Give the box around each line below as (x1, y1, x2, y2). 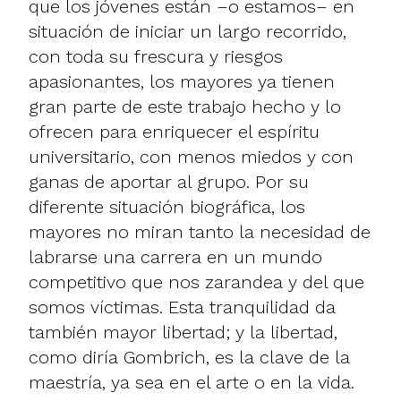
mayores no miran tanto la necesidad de (29, 220, 371, 243)
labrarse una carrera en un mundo (29, 245, 322, 268)
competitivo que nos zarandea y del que (29, 270, 364, 293)
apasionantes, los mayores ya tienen (29, 70, 335, 92)
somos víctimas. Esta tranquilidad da (29, 295, 336, 318)
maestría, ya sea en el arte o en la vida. (29, 371, 360, 393)
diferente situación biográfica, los (29, 195, 305, 218)
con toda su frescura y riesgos (29, 45, 283, 67)
